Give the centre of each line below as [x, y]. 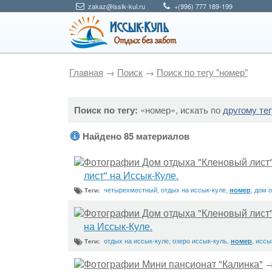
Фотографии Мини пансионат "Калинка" [173, 264]
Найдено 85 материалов [136, 136]
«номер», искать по [180, 110]
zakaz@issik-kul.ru [117, 6]
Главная [86, 72]
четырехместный [131, 189]
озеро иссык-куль [200, 240]
